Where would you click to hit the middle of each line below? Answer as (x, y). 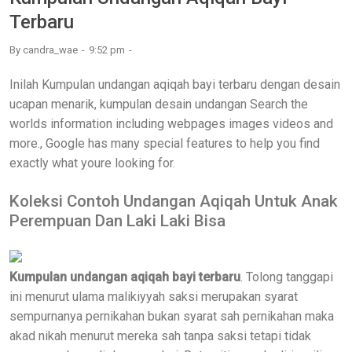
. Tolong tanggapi (287, 277)
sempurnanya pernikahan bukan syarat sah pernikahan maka (172, 316)
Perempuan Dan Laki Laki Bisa (117, 221)
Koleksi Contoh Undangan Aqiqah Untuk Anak (174, 201)
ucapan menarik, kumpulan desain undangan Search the (159, 104)
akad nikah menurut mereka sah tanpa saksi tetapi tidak (160, 336)
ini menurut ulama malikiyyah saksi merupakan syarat (154, 297)
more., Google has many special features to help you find (165, 143)
